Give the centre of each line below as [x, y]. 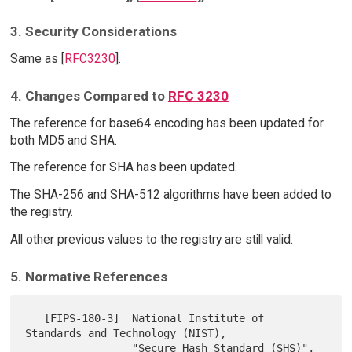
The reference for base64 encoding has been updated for [167, 123]
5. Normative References [88, 276]
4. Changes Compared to [89, 95]
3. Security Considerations [93, 32]
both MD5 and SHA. [63, 140]
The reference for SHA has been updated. [123, 167]
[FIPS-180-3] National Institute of [35, 318]
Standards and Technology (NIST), [126, 333]
